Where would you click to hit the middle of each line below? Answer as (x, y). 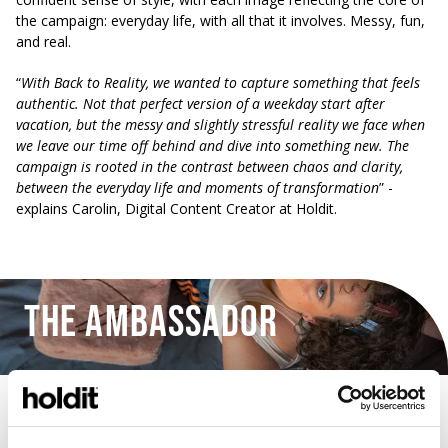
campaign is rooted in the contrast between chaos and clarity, (209, 166)
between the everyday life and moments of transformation (197, 187)
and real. (43, 41)
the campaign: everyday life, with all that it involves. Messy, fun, (220, 20)
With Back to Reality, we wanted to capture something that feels (220, 82)
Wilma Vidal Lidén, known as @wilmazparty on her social (198, 425)
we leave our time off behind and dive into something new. (201, 145)
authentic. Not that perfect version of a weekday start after (200, 103)
